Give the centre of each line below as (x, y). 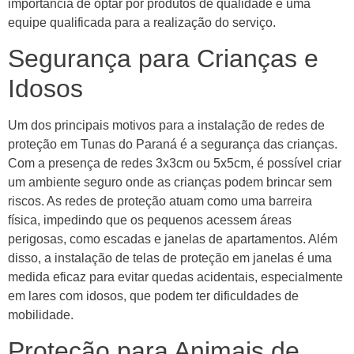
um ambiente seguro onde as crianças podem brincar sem (170, 182)
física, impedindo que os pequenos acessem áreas (150, 220)
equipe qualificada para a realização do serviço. (142, 22)
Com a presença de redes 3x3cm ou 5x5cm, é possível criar (175, 163)
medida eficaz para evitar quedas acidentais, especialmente (175, 277)
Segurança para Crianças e (163, 58)
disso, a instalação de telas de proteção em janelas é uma (170, 258)
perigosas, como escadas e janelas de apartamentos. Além (173, 239)
